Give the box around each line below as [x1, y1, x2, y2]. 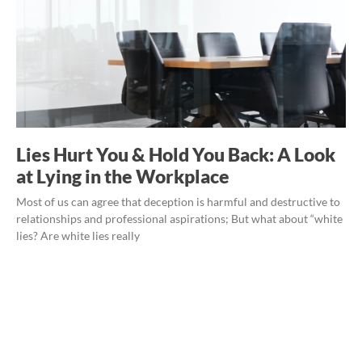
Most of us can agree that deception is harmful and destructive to [16, 194, 340, 208]
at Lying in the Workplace [16, 164, 229, 187]
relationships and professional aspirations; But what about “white [16, 211, 343, 225]
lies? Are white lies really [16, 228, 140, 242]
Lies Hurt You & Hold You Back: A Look [16, 142, 335, 166]
